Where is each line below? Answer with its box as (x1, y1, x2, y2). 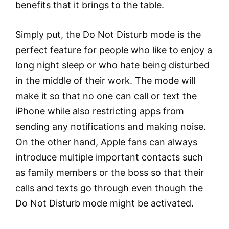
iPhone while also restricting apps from (15, 106, 184, 117)
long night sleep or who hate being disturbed (15, 60, 210, 71)
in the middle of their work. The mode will (15, 75, 195, 86)
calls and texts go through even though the (15, 182, 203, 194)
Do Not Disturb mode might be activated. (15, 198, 194, 209)
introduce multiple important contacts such (15, 152, 203, 163)
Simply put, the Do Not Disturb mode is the (15, 29, 201, 40)
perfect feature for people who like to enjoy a (15, 44, 212, 56)
